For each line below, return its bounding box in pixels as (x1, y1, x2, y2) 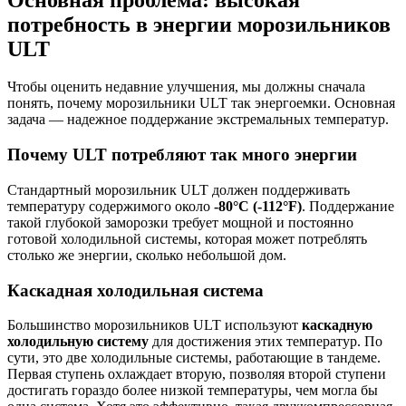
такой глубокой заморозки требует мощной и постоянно (7, 214, 353, 230)
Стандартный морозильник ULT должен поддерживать (7, 181, 350, 198)
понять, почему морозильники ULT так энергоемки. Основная (7, 95, 395, 111)
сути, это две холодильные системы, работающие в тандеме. (7, 350, 381, 366)
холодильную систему (7, 333, 149, 350)
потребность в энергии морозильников (7, 12, 391, 36)
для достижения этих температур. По (149, 333, 382, 350)
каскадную (302, 317, 372, 333)
